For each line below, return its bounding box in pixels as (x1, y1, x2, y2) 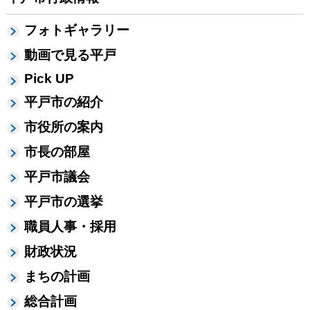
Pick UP (24, 71, 74, 86)
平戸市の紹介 (24, 95, 103, 110)
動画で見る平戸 (24, 48, 116, 63)
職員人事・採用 (24, 219, 116, 235)
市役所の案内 (24, 120, 103, 135)
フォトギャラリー (24, 23, 129, 38)
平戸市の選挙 (24, 194, 103, 210)
